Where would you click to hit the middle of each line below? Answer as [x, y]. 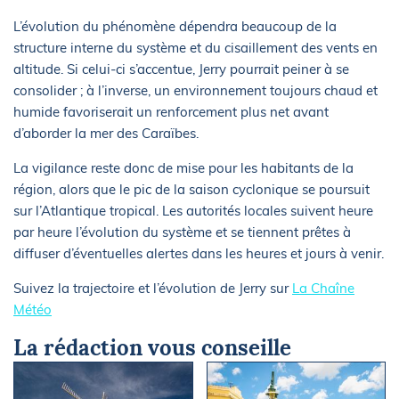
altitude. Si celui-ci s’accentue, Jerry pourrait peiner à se [181, 69]
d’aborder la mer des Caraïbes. [106, 134]
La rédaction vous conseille [152, 348]
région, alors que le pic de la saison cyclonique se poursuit [191, 190]
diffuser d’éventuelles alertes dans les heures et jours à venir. [199, 254]
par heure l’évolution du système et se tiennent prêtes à [182, 232]
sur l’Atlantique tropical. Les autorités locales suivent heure [193, 211]
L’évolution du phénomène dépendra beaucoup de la [175, 27]
